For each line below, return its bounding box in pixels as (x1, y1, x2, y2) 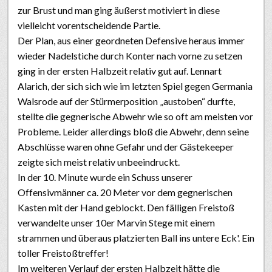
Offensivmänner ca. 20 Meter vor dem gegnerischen (18, 186, 233, 198)
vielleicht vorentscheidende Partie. (18, 19, 160, 31)
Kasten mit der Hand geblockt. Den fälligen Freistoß (18, 201, 234, 213)
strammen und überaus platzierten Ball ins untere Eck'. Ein (18, 231, 254, 243)
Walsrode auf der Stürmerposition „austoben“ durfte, (18, 95, 235, 107)
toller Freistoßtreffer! (18, 246, 110, 259)
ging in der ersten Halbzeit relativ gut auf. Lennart (18, 64, 222, 76)
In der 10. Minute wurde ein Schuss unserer (18, 171, 192, 183)
